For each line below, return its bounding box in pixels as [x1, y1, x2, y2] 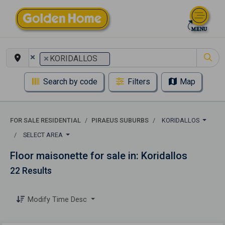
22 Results [10, 166, 52, 176]
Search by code [43, 77, 97, 87]
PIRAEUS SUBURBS [91, 117, 149, 124]
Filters [128, 77, 150, 87]
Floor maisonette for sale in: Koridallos [10, 150, 187, 162]
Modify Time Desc [28, 195, 89, 204]
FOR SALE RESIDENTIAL [10, 117, 81, 124]
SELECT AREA [23, 131, 64, 139]
